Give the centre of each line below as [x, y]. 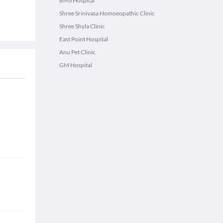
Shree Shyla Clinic [82, 26]
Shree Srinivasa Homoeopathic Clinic [107, 13]
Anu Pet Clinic [77, 52]
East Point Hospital [84, 39]
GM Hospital [76, 65]
